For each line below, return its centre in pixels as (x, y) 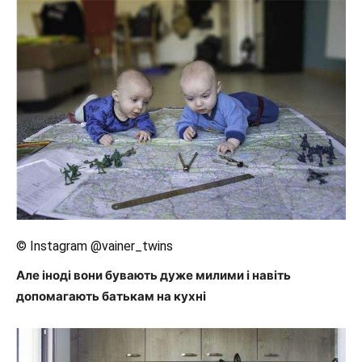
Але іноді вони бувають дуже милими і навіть (154, 275)
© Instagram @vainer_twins (95, 246)
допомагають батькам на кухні (111, 296)
